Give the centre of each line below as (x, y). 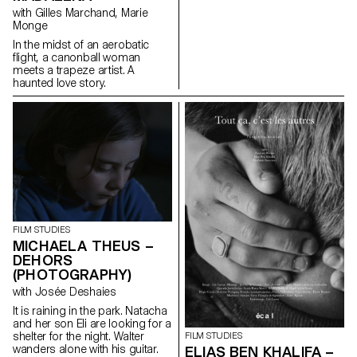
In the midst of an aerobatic (81, 44)
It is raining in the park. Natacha (90, 310)
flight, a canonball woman (76, 57)
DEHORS (43, 260)
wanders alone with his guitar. (86, 349)
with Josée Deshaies (75, 291)
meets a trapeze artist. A (73, 70)
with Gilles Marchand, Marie (24, 12)
